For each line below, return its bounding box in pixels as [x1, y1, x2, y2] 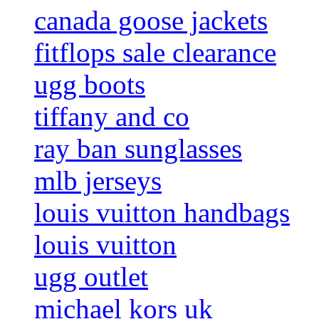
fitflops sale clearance [34, 37, 276, 68]
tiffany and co [34, 101, 189, 132]
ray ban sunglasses [34, 133, 242, 164]
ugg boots [34, 69, 145, 100]
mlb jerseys [34, 165, 162, 197]
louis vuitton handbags [34, 197, 290, 229]
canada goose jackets [34, 5, 268, 36]
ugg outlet [34, 261, 148, 293]
